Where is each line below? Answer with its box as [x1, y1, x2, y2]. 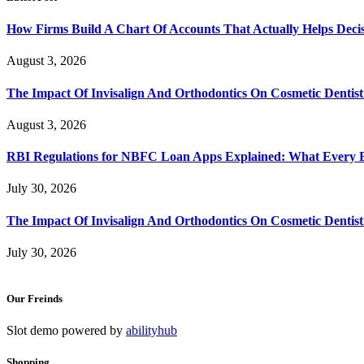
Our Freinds [6, 292, 63, 305]
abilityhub [126, 323, 177, 338]
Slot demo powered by [6, 323, 126, 338]
